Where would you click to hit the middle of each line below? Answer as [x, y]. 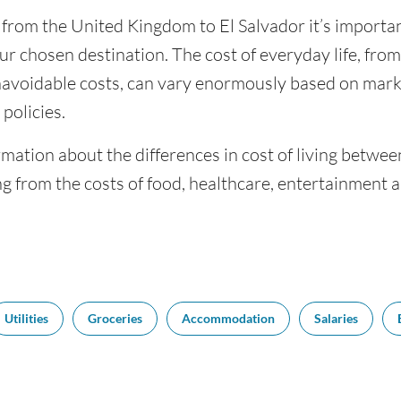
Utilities [26, 318]
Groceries [115, 318]
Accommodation [228, 318]
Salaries [336, 318]
